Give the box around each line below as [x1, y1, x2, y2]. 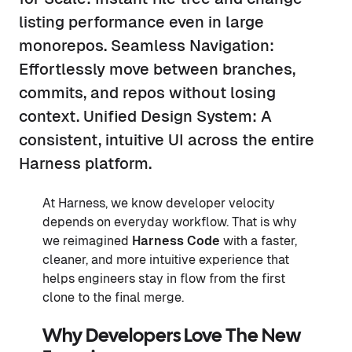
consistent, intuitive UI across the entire [19, 130, 314, 148]
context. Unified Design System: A [19, 107, 272, 125]
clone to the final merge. [42, 289, 184, 305]
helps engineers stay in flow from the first [42, 270, 285, 286]
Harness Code [132, 233, 220, 248]
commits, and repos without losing [19, 83, 276, 101]
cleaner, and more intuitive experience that [42, 251, 289, 267]
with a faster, [220, 233, 297, 248]
